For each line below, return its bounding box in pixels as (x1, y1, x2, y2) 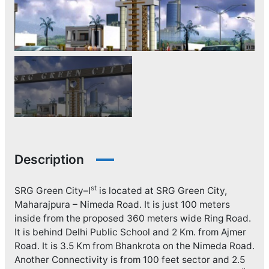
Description (14, 152, 84, 168)
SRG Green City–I (14, 185, 91, 197)
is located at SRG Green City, (96, 185, 227, 197)
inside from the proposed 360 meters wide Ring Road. (14, 213, 251, 225)
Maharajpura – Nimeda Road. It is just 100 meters (14, 199, 230, 211)
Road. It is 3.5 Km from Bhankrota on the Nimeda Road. (14, 240, 255, 252)
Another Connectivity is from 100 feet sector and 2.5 (14, 254, 245, 266)
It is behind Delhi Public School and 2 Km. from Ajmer (14, 226, 246, 238)
